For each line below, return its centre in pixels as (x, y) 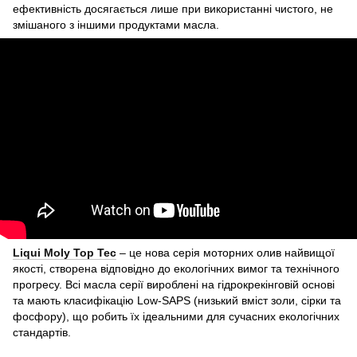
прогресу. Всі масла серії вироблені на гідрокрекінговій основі (174, 285)
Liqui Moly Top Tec (65, 253)
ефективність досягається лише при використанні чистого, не (173, 9)
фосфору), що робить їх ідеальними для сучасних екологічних (176, 317)
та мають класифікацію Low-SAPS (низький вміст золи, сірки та (177, 301)
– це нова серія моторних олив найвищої (226, 253)
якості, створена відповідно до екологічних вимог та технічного (176, 269)
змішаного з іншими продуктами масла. (116, 25)
